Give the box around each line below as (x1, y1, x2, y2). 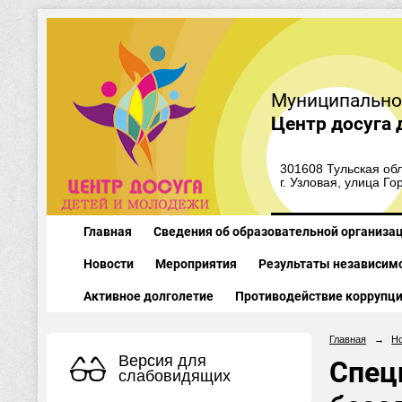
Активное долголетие (83, 289, 214, 303)
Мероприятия (154, 257, 237, 271)
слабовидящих (118, 366, 231, 385)
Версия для (118, 351, 206, 370)
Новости (83, 257, 134, 271)
